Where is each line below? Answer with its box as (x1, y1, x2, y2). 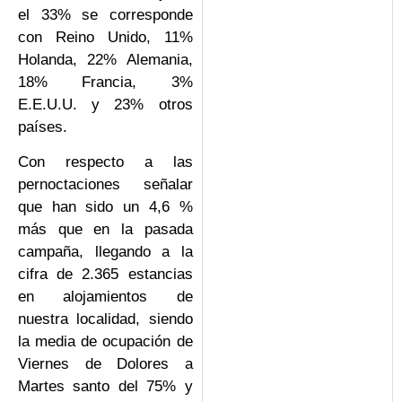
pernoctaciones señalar (18, 175, 193, 193)
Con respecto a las (18, 153, 193, 170)
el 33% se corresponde (18, 5, 193, 23)
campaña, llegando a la (18, 242, 193, 260)
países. (18, 118, 67, 135)
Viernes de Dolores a (18, 354, 193, 372)
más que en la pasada (18, 220, 193, 238)
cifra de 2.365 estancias (18, 265, 193, 283)
